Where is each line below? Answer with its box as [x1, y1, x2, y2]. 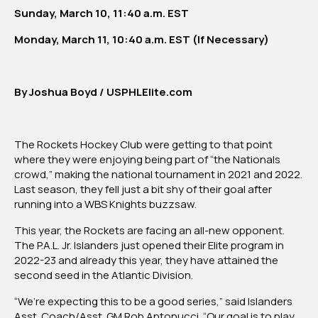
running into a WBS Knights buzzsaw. [14, 197, 199, 212]
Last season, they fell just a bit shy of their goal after [14, 182, 272, 197]
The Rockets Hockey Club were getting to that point [14, 137, 273, 153]
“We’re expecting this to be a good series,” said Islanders [14, 294, 292, 309]
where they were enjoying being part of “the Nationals [14, 152, 280, 168]
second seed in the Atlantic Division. [14, 268, 195, 283]
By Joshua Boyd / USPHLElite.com [14, 84, 194, 100]
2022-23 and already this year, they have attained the [14, 253, 278, 268]
